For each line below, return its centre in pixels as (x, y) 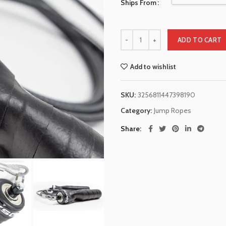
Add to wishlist (153, 67)
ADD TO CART (200, 40)
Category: (137, 110)
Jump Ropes (173, 110)
